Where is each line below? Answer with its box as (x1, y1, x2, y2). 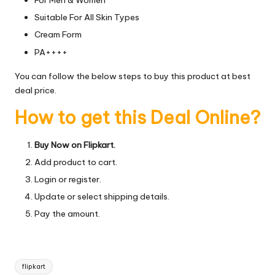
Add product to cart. (34, 156, 117, 168)
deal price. (15, 84, 56, 96)
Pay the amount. (34, 207, 100, 219)
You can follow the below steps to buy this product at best (15, 70, 250, 82)
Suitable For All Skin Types (34, 12, 139, 23)
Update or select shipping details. (34, 190, 169, 202)
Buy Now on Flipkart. (34, 139, 115, 150)
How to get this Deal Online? (15, 106, 260, 129)
